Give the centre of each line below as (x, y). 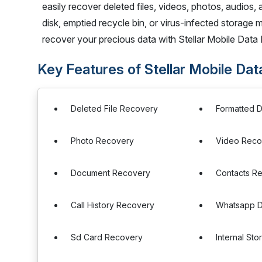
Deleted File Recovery (114, 108)
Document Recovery (111, 173)
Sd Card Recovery (107, 237)
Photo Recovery (102, 141)
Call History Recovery (113, 205)
